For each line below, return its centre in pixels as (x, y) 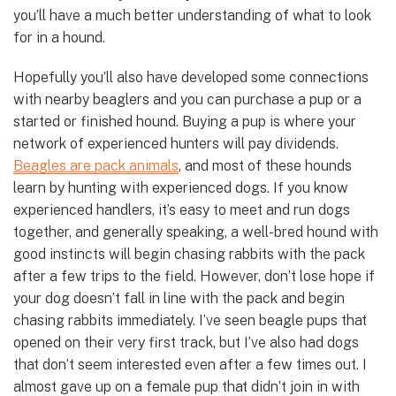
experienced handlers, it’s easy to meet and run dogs (182, 209)
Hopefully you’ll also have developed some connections (191, 77)
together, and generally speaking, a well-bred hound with (196, 232)
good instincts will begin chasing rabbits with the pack (189, 254)
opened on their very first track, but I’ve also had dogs (186, 342)
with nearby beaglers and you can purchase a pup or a (187, 99)
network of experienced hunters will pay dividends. (176, 143)
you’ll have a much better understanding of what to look (192, 16)
